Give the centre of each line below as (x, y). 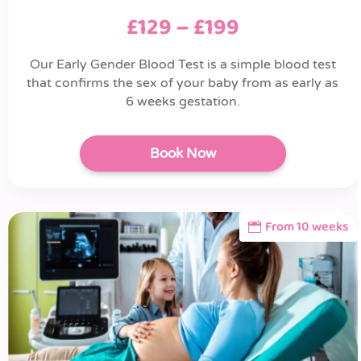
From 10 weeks (307, 227)
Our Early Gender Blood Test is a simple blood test (183, 64)
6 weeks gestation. (183, 102)
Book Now (183, 154)
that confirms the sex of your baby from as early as (183, 83)
